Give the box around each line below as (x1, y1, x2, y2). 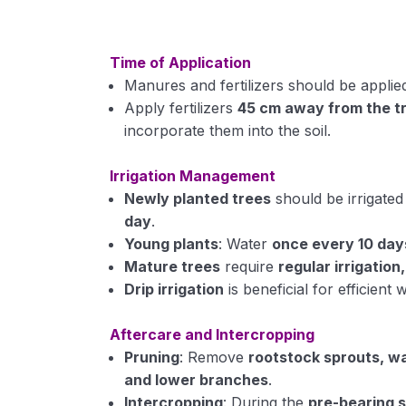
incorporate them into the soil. (124, 121, 332, 140)
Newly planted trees (124, 189, 272, 208)
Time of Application (110, 53, 252, 72)
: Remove (179, 348, 249, 366)
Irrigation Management (110, 167, 276, 185)
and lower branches (124, 371, 269, 389)
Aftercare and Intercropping (110, 325, 315, 343)
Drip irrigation (124, 280, 225, 298)
